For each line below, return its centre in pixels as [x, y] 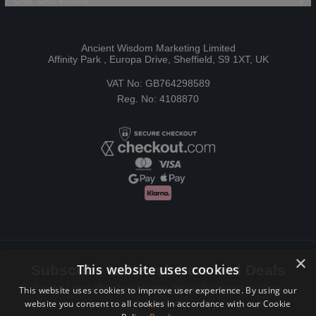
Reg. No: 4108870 [158, 99]
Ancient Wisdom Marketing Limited [158, 48]
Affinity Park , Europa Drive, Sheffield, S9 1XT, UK [158, 60]
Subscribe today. [158, 304]
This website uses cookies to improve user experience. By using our [158, 290]
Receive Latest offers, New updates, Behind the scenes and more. [158, 288]
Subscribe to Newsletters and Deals [158, 270]
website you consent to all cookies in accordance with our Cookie [158, 304]
